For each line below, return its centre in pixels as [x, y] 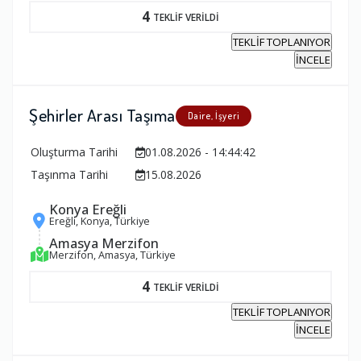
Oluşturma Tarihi [74, 152]
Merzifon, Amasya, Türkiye [112, 255]
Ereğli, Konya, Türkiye [100, 221]
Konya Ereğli [88, 210]
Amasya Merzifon [104, 243]
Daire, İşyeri [213, 116]
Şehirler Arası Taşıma [102, 115]
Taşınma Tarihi [69, 175]
